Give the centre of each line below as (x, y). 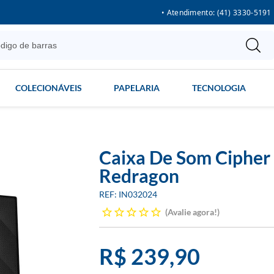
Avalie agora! (192, 212)
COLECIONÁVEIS (48, 88)
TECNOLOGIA (219, 88)
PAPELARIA (137, 88)
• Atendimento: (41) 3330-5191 (217, 13)
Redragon (139, 176)
